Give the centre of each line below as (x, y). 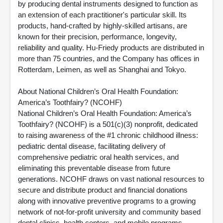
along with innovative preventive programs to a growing (107, 201)
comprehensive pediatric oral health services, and (98, 157)
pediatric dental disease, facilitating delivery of (92, 146)
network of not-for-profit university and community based (109, 212)
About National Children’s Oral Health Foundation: (98, 91)
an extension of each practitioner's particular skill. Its (102, 15)
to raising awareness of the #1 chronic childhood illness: (108, 135)
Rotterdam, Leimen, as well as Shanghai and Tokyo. (102, 69)
